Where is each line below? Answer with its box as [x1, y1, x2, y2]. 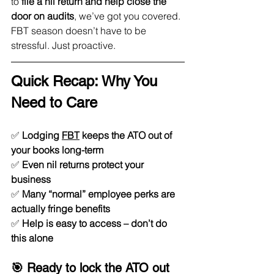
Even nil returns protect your [22, 158, 146, 171]
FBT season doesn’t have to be [11, 24, 149, 37]
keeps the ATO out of [80, 128, 174, 141]
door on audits [11, 9, 74, 22]
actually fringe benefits [11, 202, 110, 215]
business [11, 172, 51, 185]
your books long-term [11, 143, 103, 156]
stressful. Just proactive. [11, 39, 116, 51]
